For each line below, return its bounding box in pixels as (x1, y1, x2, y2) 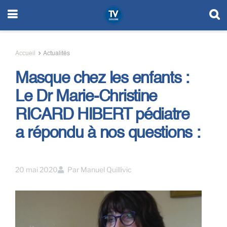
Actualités (43, 51, 70, 57)
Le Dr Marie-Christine (15, 89, 158, 105)
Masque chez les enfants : (15, 70, 189, 87)
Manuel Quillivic (81, 165, 132, 174)
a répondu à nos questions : (15, 125, 200, 141)
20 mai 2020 (15, 165, 58, 174)
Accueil (15, 51, 35, 57)
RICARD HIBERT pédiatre (15, 107, 190, 123)
